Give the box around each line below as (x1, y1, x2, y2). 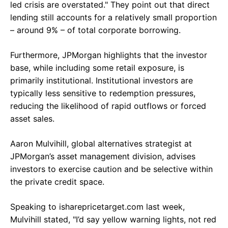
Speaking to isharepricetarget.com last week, (10, 202, 185, 212)
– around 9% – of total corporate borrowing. (10, 25, 181, 36)
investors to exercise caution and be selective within (10, 164, 213, 175)
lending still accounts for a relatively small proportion (10, 12, 217, 23)
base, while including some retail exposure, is (10, 63, 184, 73)
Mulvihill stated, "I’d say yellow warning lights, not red (10, 214, 216, 225)
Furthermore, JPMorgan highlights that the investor (10, 50, 207, 61)
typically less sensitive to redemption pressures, (10, 88, 195, 99)
